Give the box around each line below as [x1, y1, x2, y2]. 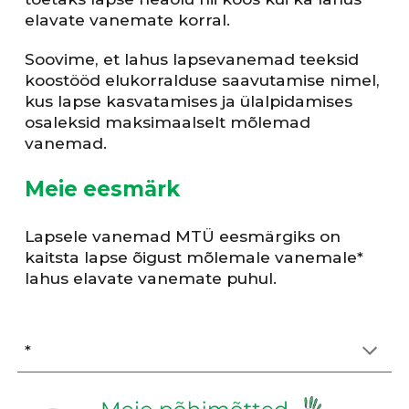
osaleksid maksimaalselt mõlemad [25, 112, 311, 132]
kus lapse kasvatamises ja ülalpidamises [25, 91, 353, 111]
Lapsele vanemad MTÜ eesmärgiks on [25, 226, 341, 246]
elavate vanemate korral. [25, 10, 236, 30]
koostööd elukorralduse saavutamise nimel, [25, 70, 381, 90]
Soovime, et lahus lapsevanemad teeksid [25, 49, 360, 69]
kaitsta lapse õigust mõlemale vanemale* [25, 247, 364, 267]
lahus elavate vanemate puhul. [25, 268, 278, 288]
